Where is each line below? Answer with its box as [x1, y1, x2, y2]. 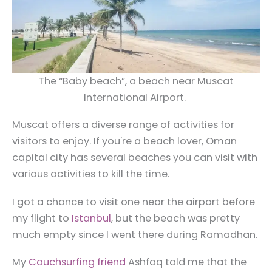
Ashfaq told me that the [126, 255, 246, 270]
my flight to [12, 211, 72, 225]
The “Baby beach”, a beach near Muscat [38, 74, 234, 89]
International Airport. [84, 90, 188, 105]
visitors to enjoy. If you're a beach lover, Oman [12, 134, 237, 149]
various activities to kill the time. [12, 167, 172, 182]
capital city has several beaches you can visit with [12, 151, 257, 165]
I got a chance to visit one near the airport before [12, 194, 255, 209]
